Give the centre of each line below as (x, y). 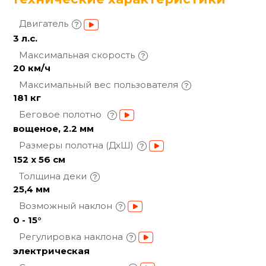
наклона (103, 236)
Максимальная (55, 55)
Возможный (49, 205)
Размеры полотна (62, 145)
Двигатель (44, 24)
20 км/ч (32, 68)
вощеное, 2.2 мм (53, 128)
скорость (113, 55)
